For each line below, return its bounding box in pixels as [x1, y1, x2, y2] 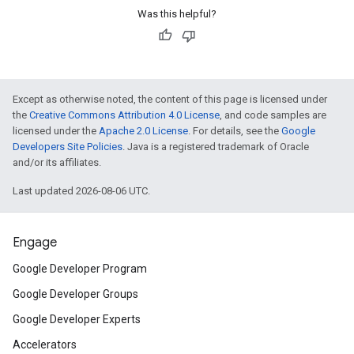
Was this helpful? [137, 8, 217, 20]
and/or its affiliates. [13, 156, 101, 168]
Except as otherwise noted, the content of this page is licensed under [13, 93, 327, 105]
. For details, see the [188, 125, 281, 137]
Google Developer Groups [13, 288, 138, 300]
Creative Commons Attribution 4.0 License [29, 109, 220, 121]
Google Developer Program [13, 262, 147, 275]
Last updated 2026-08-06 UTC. [13, 185, 150, 197]
